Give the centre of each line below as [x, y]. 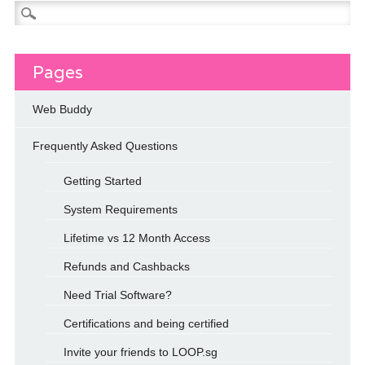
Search [32, 9]
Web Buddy [62, 109]
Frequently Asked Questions [105, 145]
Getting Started [102, 180]
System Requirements [120, 209]
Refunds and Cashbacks [126, 266]
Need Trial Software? [117, 295]
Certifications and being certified [146, 323]
